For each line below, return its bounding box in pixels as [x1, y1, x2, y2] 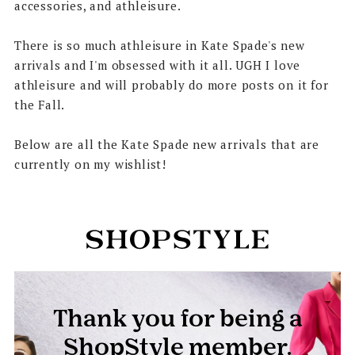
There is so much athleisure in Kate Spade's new [13, 36, 305, 53]
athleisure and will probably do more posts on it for [13, 76, 329, 93]
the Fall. [13, 96, 66, 113]
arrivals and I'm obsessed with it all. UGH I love [13, 56, 301, 73]
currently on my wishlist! [13, 155, 170, 172]
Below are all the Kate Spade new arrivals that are [13, 136, 319, 152]
